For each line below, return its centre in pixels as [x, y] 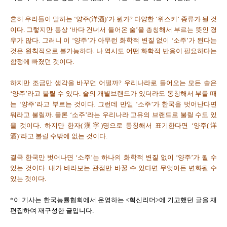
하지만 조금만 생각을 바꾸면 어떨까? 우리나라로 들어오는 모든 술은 [113, 83]
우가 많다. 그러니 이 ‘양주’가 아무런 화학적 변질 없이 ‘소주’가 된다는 [113, 40]
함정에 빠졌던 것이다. [42, 62]
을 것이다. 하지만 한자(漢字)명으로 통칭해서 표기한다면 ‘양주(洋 [113, 125]
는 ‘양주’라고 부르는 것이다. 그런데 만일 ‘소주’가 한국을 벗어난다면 [113, 104]
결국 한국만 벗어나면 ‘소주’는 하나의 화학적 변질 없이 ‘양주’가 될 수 [113, 157]
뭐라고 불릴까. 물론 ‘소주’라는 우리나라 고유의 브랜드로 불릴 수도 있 [113, 115]
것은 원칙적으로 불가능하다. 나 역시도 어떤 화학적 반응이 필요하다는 [113, 51]
